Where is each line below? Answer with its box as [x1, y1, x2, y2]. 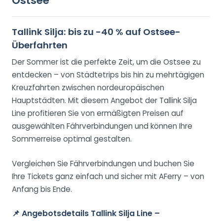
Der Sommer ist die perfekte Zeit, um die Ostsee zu [12, 57, 201, 68]
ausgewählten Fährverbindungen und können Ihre [12, 121, 192, 132]
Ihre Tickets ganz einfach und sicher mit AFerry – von [12, 171, 204, 182]
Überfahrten [12, 39, 68, 52]
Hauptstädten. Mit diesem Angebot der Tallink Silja [12, 95, 197, 106]
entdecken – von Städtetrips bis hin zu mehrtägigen [12, 70, 204, 80]
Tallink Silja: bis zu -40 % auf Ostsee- [12, 26, 181, 38]
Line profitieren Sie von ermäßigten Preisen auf [12, 108, 184, 119]
